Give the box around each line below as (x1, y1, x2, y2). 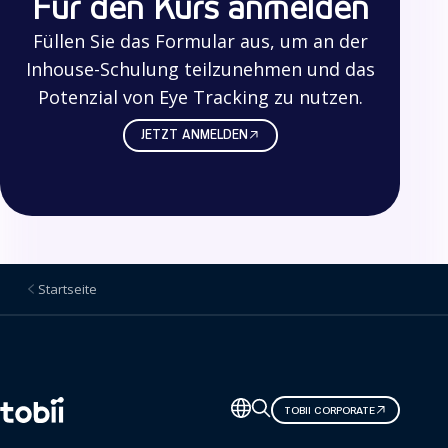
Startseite (38, 280, 97, 299)
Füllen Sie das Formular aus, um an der (32, 28, 368, 53)
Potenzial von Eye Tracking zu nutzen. (37, 84, 363, 109)
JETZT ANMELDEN (140, 128, 248, 143)
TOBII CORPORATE (284, 403, 375, 417)
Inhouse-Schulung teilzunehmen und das (25, 56, 375, 81)
